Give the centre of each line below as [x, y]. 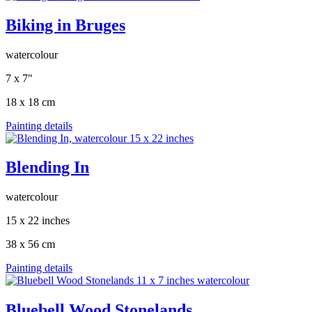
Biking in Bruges [65, 25]
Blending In [47, 167]
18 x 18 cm [30, 102]
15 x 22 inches [38, 221]
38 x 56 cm [30, 244]
